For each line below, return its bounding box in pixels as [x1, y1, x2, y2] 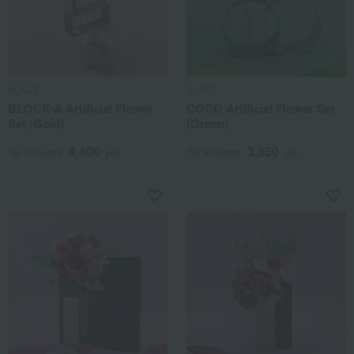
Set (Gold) [8, 115, 64, 132]
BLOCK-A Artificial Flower [8, 100, 153, 117]
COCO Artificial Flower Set [186, 100, 335, 117]
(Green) [186, 115, 228, 132]
